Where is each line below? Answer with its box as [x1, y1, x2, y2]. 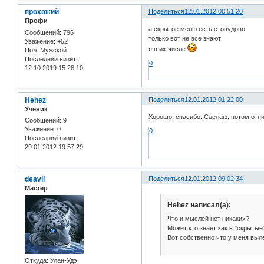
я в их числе [148, 45, 188, 52]
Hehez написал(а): [167, 200, 231, 209]
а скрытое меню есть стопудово [148, 25, 246, 32]
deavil [25, 174, 45, 183]
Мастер [25, 184, 48, 192]
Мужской [38, 46, 67, 54]
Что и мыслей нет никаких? [167, 215, 249, 223]
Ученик [25, 105, 48, 113]
